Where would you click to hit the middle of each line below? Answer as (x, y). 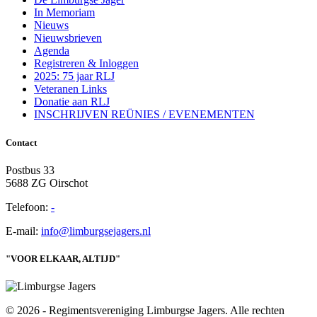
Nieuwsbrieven (68, 38)
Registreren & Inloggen (86, 64)
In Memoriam (64, 13)
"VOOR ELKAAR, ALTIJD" (63, 259)
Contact (21, 142)
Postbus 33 (30, 170)
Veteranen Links (70, 89)
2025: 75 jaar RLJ (74, 76)
